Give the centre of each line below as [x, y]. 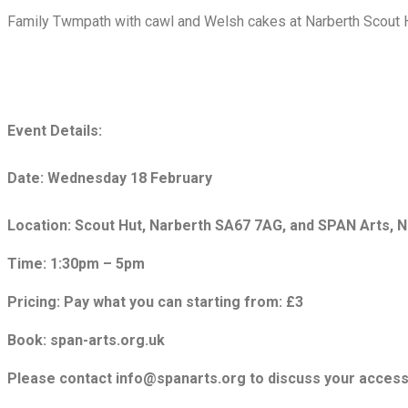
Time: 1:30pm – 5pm [76, 264]
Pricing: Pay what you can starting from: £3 [155, 302]
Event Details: [55, 131]
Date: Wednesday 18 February [110, 178]
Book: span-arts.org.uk [86, 341]
